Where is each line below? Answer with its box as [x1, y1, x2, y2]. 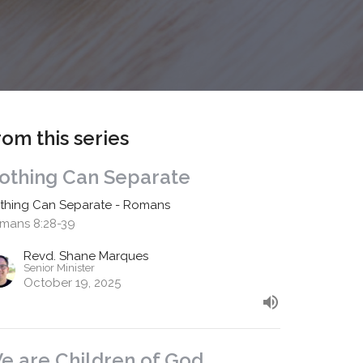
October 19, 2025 [23, 275, 122, 291]
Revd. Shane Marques [23, 249, 149, 264]
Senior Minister [23, 262, 96, 275]
